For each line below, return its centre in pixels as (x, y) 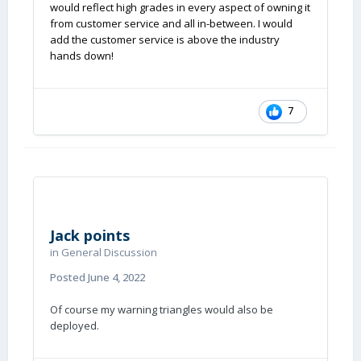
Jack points (90, 235)
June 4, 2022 (116, 277)
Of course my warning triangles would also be (162, 309)
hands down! (82, 56)
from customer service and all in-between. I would (171, 23)
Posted (69, 277)
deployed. (76, 326)
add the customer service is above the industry (165, 39)
